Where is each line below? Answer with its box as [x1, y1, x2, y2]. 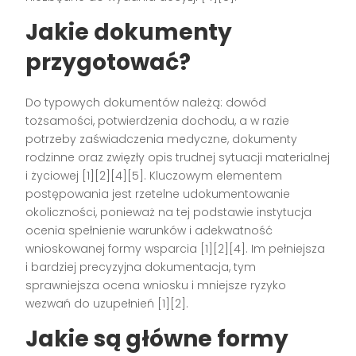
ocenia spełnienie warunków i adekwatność [25, 222, 273, 238]
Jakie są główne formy [25, 323, 289, 354]
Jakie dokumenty [25, 16, 233, 48]
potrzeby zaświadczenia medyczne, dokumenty [25, 130, 298, 147]
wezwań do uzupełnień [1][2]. [25, 295, 189, 311]
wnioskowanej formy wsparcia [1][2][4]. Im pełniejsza [25, 240, 326, 257]
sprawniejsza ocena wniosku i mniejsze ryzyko [25, 277, 287, 293]
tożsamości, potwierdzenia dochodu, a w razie [25, 112, 290, 129]
